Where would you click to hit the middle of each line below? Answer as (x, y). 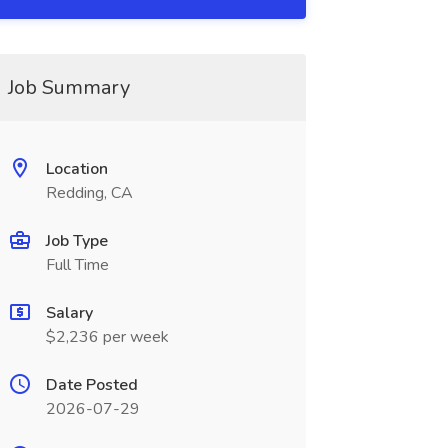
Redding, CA (89, 193)
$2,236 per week (107, 337)
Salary (69, 313)
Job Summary (68, 87)
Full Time (77, 265)
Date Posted (91, 385)
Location (76, 169)
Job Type (76, 241)
